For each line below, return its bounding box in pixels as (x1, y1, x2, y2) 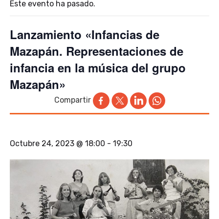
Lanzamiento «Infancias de (10, 25, 159, 43)
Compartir (54, 95, 91, 105)
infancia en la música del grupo (10, 59, 186, 76)
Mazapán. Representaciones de (10, 42, 183, 59)
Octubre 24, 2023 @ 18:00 (10, 138, 105, 148)
